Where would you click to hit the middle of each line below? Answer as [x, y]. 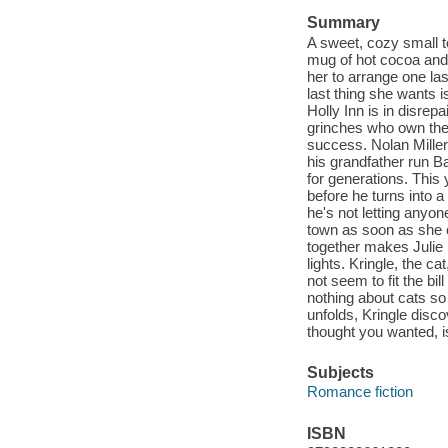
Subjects [340, 372]
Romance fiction [359, 392]
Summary [343, 23]
